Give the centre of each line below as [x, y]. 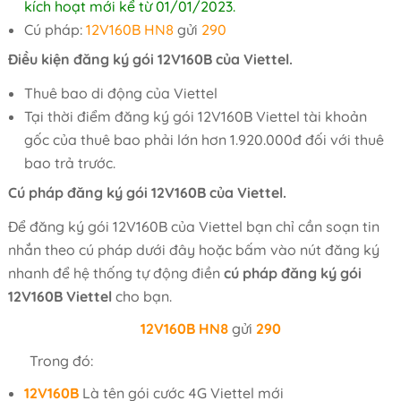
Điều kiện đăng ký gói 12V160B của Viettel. [150, 59]
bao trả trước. [69, 163]
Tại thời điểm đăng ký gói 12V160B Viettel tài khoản [195, 116]
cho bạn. [141, 296]
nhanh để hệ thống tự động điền [115, 273]
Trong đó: [61, 361]
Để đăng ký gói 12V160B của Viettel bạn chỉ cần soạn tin [193, 226]
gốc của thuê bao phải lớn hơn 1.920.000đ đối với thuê [204, 140]
